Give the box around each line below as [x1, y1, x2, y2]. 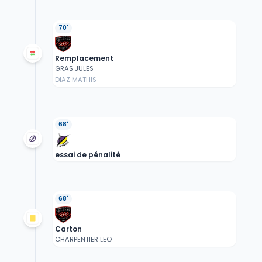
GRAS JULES [54, 64, 94, 74]
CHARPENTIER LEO [54, 235, 112, 244]
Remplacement [54, 53, 113, 64]
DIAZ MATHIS [54, 75, 96, 85]
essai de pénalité [54, 150, 120, 160]
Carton [54, 224, 82, 235]
